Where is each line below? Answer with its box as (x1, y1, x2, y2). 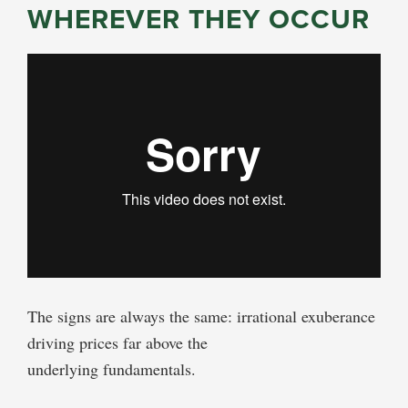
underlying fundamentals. (27, 357, 196, 380)
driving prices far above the (27, 331, 208, 353)
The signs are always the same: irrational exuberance (27, 304, 375, 327)
